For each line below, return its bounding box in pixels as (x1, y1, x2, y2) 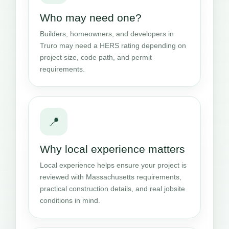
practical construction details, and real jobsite (40, 185, 185, 193)
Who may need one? (40, 12, 142, 24)
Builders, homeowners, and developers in (40, 30, 174, 38)
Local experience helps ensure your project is (40, 161, 187, 170)
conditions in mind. (40, 196, 100, 205)
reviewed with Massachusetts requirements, (40, 173, 181, 181)
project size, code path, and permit (40, 53, 152, 62)
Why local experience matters (40, 143, 185, 155)
